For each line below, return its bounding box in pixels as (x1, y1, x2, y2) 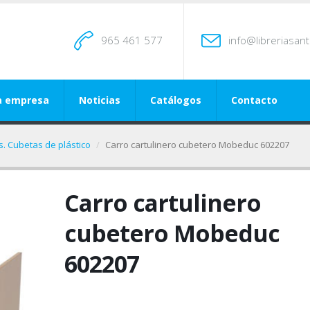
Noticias (79, 93, 120, 107)
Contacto (231, 93, 277, 107)
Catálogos (150, 93, 201, 107)
